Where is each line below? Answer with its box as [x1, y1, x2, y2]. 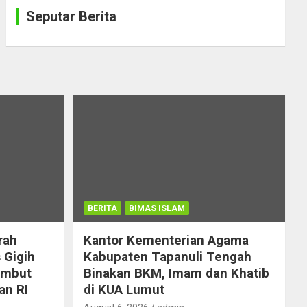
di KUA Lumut [83, 281, 164, 297]
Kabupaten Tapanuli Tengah [83, 248, 251, 265]
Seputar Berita [26, 8, 117, 25]
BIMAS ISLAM [128, 203, 185, 213]
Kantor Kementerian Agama [83, 232, 249, 248]
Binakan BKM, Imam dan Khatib [83, 265, 269, 281]
